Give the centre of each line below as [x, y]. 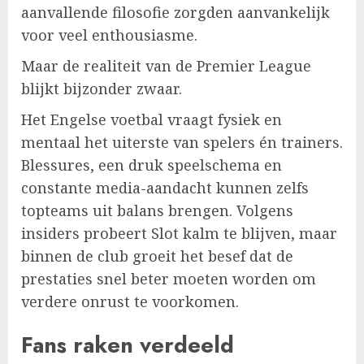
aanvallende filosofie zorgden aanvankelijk [175, 12]
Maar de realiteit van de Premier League [166, 65]
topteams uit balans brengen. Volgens [157, 210]
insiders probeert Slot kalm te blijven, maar [179, 233]
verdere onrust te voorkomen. [130, 301]
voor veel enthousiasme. [109, 35]
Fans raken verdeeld [128, 344]
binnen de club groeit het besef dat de [157, 256]
